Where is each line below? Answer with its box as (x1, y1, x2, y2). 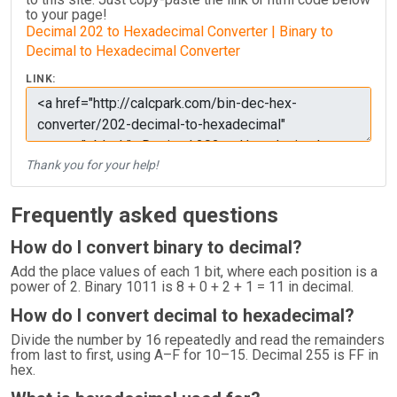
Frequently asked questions (11, 203, 278, 228)
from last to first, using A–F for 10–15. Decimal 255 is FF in (11, 346, 378, 363)
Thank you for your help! (26, 158, 159, 172)
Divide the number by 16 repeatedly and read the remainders (11, 331, 385, 348)
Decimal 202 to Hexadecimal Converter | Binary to (26, 23, 333, 40)
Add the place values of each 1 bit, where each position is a (11, 263, 378, 280)
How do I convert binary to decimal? (11, 237, 302, 258)
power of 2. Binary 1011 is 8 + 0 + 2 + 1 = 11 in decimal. (11, 278, 354, 295)
